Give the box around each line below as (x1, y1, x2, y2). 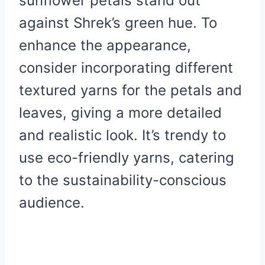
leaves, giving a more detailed (19, 104, 222, 121)
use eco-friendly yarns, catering (19, 148, 234, 166)
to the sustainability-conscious (19, 171, 227, 189)
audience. (19, 193, 85, 211)
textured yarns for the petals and (19, 81, 242, 99)
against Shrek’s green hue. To (19, 14, 217, 31)
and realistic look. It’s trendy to (19, 126, 226, 144)
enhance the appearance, (19, 36, 191, 54)
